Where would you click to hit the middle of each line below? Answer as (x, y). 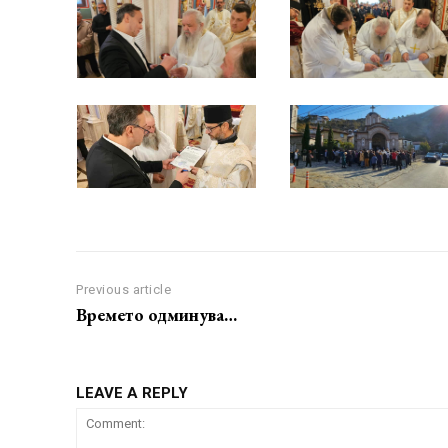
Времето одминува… (156, 315)
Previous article (123, 290)
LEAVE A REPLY (132, 393)
